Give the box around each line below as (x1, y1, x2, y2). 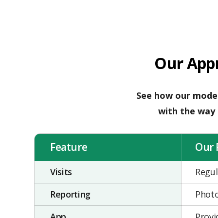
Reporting (50, 188, 91, 200)
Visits (50, 166, 72, 178)
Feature (50, 140, 88, 154)
